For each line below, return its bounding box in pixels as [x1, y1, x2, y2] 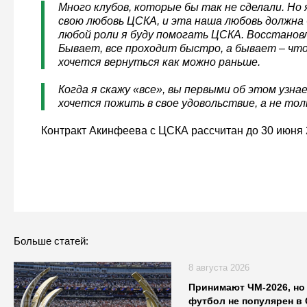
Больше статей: [13, 235, 88, 247]
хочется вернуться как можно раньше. [58, 56, 260, 69]
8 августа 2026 [188, 262, 249, 273]
